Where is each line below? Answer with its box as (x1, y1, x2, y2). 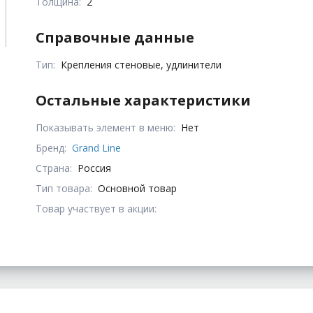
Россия (78, 161, 112, 175)
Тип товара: (36, 181, 93, 195)
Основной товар (98, 181, 177, 195)
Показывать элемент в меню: (36, 120, 176, 134)
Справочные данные (36, 27, 195, 47)
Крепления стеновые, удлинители (61, 57, 222, 71)
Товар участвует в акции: (36, 201, 157, 215)
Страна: (36, 161, 73, 175)
